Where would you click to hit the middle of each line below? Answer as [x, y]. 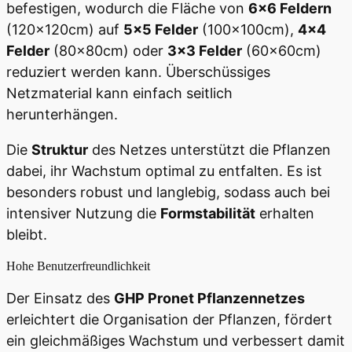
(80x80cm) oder [108, 50]
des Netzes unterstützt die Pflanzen [209, 149]
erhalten [285, 213]
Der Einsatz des [60, 298]
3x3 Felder [205, 50]
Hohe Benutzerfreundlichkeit [78, 266]
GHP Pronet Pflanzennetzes [209, 298]
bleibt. [27, 234]
